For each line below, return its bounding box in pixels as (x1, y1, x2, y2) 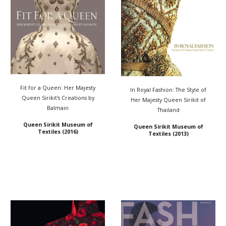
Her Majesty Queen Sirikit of (131, 96, 206, 103)
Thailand (157, 106, 180, 114)
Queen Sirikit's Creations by (21, 94, 94, 101)
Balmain (47, 104, 69, 111)
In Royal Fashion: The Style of (130, 86, 206, 93)
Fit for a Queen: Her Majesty (20, 84, 95, 91)
